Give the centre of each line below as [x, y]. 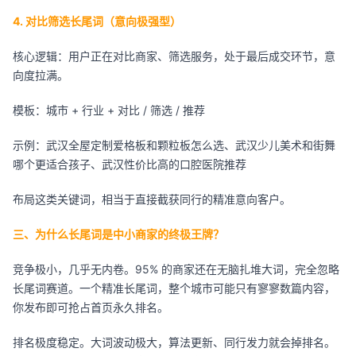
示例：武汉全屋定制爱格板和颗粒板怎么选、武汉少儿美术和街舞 [174, 145]
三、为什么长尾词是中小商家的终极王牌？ [118, 234]
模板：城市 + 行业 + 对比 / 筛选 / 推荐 [109, 110]
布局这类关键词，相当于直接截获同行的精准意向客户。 [152, 199]
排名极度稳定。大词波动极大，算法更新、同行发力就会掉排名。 [174, 342]
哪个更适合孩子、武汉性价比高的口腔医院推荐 [130, 164]
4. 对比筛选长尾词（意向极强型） [97, 21]
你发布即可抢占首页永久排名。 [91, 307]
